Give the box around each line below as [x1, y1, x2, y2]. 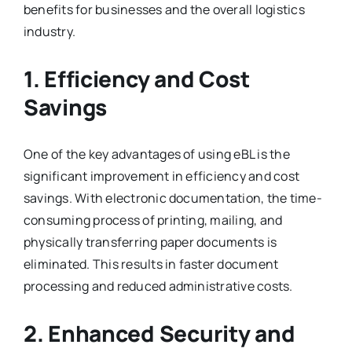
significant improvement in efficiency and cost [23, 167, 300, 185]
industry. [23, 22, 76, 40]
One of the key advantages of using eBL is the [23, 145, 290, 163]
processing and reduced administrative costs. [23, 277, 293, 295]
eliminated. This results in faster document [23, 255, 279, 273]
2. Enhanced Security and [23, 317, 295, 348]
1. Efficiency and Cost [23, 63, 250, 93]
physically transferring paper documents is [23, 233, 277, 251]
